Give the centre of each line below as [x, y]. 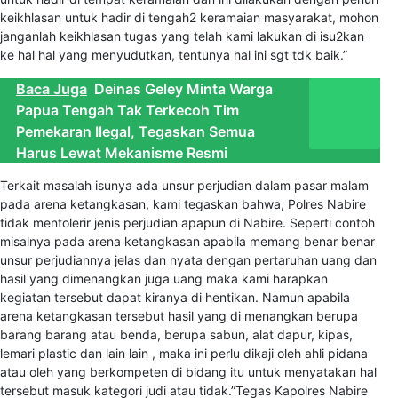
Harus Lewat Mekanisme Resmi [122, 153]
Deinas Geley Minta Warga [183, 89]
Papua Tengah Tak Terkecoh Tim [127, 111]
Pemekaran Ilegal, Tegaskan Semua [135, 132]
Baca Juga [52, 89]
